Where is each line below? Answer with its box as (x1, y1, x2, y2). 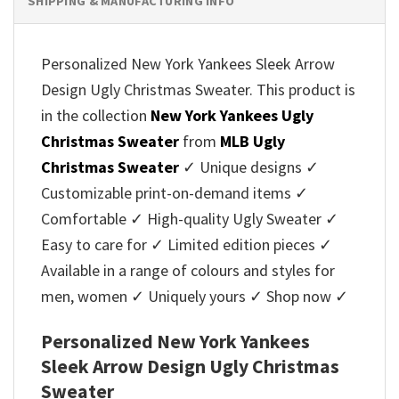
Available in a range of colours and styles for (41, 259, 335, 281)
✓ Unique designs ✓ (179, 156, 319, 177)
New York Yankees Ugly (151, 104, 313, 126)
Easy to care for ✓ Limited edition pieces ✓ (41, 233, 332, 255)
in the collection (41, 104, 151, 126)
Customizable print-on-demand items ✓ (41, 182, 308, 203)
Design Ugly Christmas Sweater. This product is (41, 78, 355, 100)
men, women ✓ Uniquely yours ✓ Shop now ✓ (41, 285, 348, 306)
